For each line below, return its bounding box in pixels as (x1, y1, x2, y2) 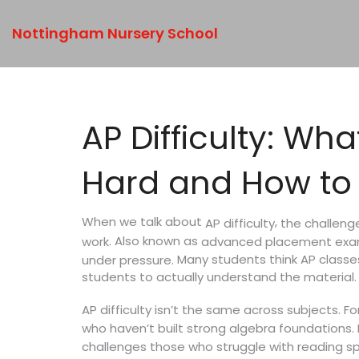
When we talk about (82, 213, 205, 230)
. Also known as (109, 232, 201, 250)
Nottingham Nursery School (12, 23, 218, 43)
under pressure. (82, 251, 174, 268)
